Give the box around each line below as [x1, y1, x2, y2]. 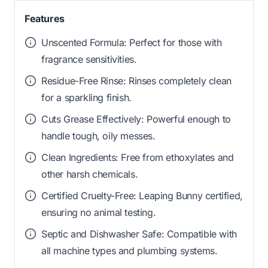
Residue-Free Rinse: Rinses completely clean [41, 75, 232, 87]
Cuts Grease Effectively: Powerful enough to [41, 113, 231, 126]
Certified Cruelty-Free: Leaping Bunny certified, [41, 190, 243, 202]
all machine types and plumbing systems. [41, 245, 218, 257]
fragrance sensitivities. [41, 53, 137, 66]
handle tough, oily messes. [41, 130, 156, 142]
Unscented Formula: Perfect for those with [41, 36, 222, 49]
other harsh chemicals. [41, 168, 138, 181]
